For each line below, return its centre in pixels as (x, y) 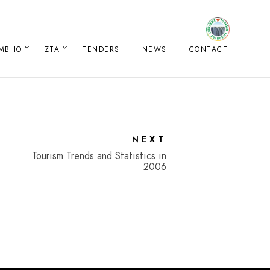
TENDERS (101, 49)
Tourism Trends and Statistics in (99, 156)
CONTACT (208, 49)
